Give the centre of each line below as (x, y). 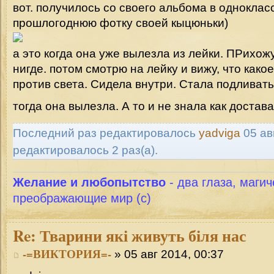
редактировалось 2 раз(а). (85, 150)
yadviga (220, 133)
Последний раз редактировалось (106, 133)
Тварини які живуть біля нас (141, 235)
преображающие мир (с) (82, 198)
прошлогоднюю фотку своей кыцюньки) (120, 23)
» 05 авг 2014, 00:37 (168, 254)
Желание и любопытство (89, 182)
